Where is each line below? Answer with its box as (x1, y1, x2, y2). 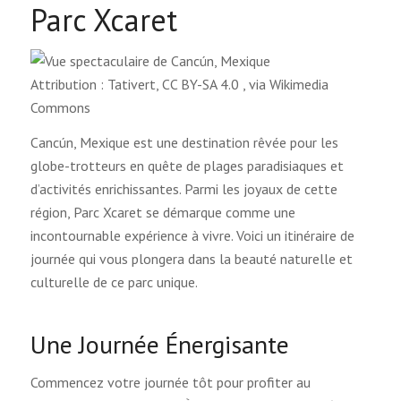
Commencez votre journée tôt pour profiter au (30, 372, 311, 391)
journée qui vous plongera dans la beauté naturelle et (30, 250, 353, 269)
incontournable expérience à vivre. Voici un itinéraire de (30, 226, 354, 245)
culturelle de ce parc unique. (30, 273, 198, 292)
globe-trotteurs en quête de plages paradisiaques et (30, 157, 344, 175)
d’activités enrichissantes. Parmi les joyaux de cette (30, 180, 337, 199)
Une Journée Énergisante (30, 328, 289, 362)
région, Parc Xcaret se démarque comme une (30, 203, 295, 222)
